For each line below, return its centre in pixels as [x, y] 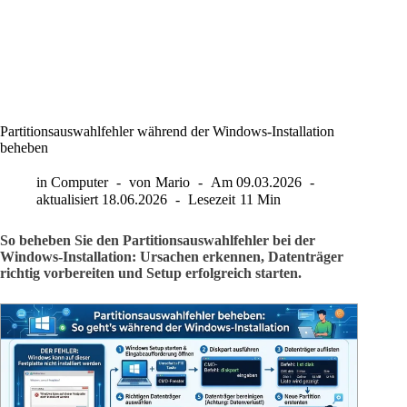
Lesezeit [212, 200]
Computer [80, 182]
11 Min [260, 200]
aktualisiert [67, 200]
